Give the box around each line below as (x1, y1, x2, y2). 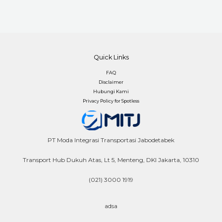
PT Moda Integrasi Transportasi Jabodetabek (48, 136, 174, 144)
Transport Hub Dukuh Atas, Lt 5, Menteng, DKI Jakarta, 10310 (23, 156, 199, 164)
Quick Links (93, 53, 129, 61)
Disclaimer (99, 79, 123, 85)
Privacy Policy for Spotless (83, 98, 139, 104)
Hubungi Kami (93, 89, 129, 95)
